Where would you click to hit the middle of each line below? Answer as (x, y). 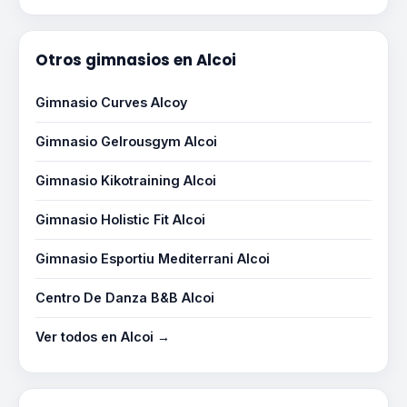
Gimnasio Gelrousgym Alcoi (126, 141)
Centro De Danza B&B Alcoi (125, 298)
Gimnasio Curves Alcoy (111, 102)
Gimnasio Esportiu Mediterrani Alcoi (153, 258)
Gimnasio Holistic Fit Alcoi (120, 219)
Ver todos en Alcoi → (103, 337)
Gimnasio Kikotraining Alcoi (126, 180)
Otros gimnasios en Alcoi (136, 60)
